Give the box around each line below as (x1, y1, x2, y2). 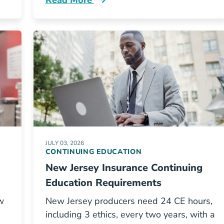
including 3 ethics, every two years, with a (45, 208, 215, 220)
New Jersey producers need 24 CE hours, (45, 195, 212, 207)
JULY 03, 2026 (45, 139, 84, 147)
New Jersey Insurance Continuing (45, 161, 202, 174)
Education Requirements (45, 176, 161, 189)
